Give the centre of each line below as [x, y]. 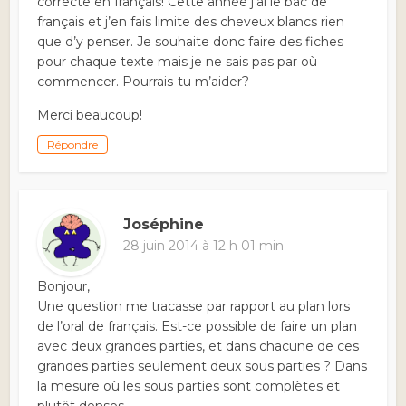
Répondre [73, 145]
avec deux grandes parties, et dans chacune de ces [198, 347]
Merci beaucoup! [90, 116]
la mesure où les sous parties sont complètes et [189, 387]
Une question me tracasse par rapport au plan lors [194, 307]
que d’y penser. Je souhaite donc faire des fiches [191, 42]
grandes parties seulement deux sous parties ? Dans [203, 367]
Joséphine [164, 225]
